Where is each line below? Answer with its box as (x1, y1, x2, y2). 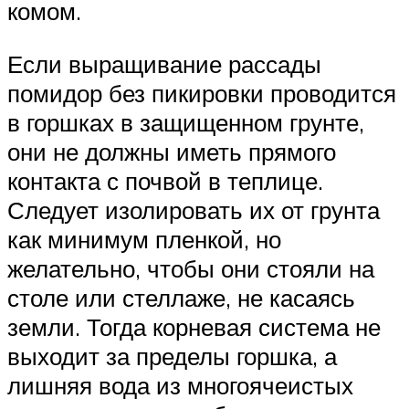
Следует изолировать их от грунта (7, 194, 380, 225)
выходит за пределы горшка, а (7, 341, 337, 371)
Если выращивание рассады (7, 48, 321, 79)
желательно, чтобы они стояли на (7, 253, 374, 283)
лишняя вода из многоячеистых (7, 370, 353, 400)
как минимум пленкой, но (7, 224, 281, 254)
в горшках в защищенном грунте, (7, 107, 364, 137)
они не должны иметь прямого (7, 136, 336, 166)
